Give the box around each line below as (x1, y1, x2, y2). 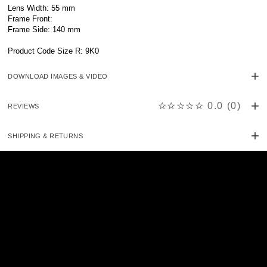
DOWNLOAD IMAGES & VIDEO (8, 72, 108, 80)
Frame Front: (8, 14, 53, 24)
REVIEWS (8, 102, 39, 110)
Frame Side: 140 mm (8, 25, 81, 35)
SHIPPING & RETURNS (8, 132, 83, 139)
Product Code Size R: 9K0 (8, 46, 100, 56)
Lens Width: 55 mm (8, 4, 76, 13)
